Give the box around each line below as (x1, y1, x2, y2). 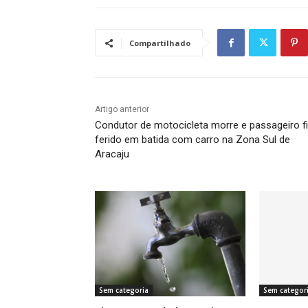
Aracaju (95, 148, 129, 161)
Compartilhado (129, 38, 190, 49)
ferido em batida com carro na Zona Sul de (95, 133, 290, 146)
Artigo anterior (95, 104, 149, 115)
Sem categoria (99, 285, 148, 296)
